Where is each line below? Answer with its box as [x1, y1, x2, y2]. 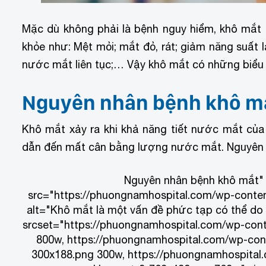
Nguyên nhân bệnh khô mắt [124, 174, 259, 187]
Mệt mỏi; [74, 40, 120, 53]
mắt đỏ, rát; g [119, 40, 188, 53]
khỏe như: [22, 40, 74, 53]
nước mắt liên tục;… [22, 58, 127, 71]
